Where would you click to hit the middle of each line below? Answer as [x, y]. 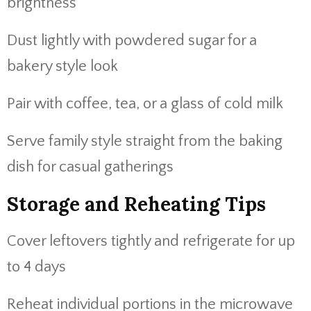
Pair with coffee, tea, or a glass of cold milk [145, 104]
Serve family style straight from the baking [145, 141]
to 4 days [36, 267]
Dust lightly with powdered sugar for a [132, 41]
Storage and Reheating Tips [136, 204]
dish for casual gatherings [90, 167]
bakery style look [62, 66]
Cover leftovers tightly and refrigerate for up [151, 241]
